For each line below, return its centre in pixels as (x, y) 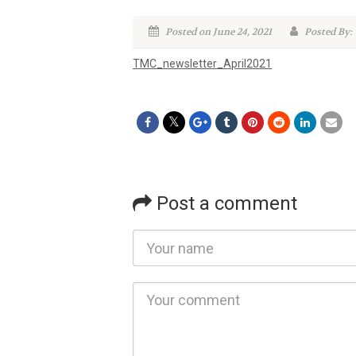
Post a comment (224, 203)
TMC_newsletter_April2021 (202, 64)
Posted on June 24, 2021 (217, 32)
